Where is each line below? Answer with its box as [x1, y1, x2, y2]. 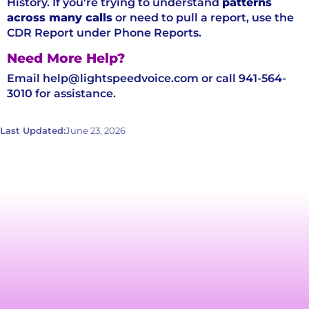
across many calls [7, 10, 112, 24]
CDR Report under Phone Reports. [7, 26, 201, 39]
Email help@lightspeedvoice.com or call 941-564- [7, 72, 286, 86]
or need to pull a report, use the [112, 10, 294, 24]
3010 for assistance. [7, 87, 116, 101]
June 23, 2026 [66, 125, 126, 136]
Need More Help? [7, 49, 125, 66]
